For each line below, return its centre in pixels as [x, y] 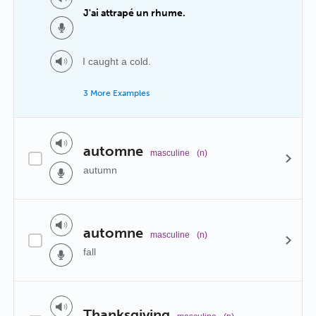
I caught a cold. [117, 61]
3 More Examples [116, 93]
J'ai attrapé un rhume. [134, 13]
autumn [100, 170]
